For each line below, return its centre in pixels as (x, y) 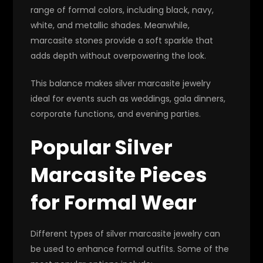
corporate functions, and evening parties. (116, 114)
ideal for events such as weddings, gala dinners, (128, 98)
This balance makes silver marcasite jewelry (121, 83)
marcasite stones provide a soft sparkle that (122, 40)
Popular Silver (102, 147)
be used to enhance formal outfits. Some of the (130, 249)
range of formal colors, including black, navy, (122, 10)
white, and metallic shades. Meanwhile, (110, 25)
